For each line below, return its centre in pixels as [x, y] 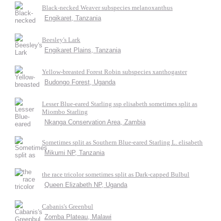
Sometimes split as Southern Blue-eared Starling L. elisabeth [122, 142]
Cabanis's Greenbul [68, 206]
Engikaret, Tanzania [73, 18]
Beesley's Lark [61, 40]
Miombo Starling [65, 112]
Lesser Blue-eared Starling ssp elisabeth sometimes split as [120, 104]
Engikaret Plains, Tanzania [83, 50]
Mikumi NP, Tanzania [74, 153]
